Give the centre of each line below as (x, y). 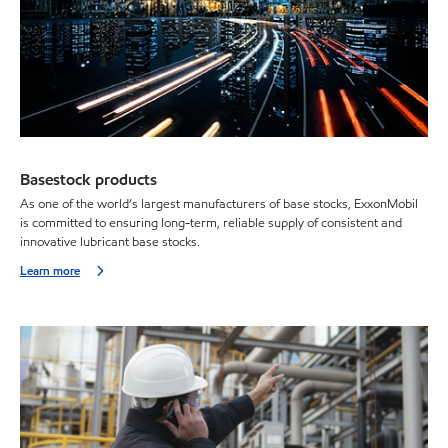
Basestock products (88, 179)
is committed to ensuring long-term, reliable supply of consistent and (211, 223)
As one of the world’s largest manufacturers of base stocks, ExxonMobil (219, 204)
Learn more (50, 271)
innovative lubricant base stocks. (110, 242)
